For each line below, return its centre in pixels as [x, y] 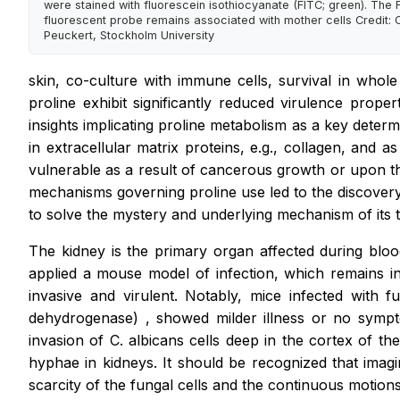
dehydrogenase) [87, 318]
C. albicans [150, 341]
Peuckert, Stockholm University [129, 36]
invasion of [69, 341]
